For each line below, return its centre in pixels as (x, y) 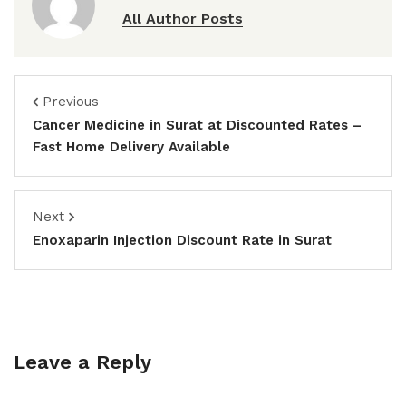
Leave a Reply (82, 362)
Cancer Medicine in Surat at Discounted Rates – (197, 125)
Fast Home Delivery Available (131, 147)
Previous (71, 101)
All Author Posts (183, 19)
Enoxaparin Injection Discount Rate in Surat (182, 240)
